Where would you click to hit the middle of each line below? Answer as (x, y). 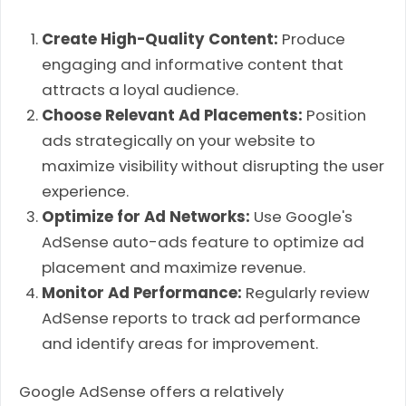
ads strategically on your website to (179, 141)
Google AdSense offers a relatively (151, 392)
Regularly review (306, 293)
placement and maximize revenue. (174, 268)
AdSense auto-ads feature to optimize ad (203, 242)
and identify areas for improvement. (180, 344)
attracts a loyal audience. (140, 90)
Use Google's (302, 217)
